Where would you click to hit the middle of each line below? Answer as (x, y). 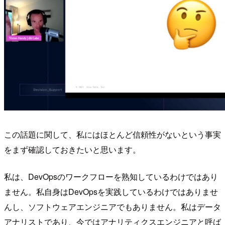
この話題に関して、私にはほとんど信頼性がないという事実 (113, 135)
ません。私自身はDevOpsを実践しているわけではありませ (111, 192)
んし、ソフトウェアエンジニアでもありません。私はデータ (113, 207)
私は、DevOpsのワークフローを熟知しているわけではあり (111, 177)
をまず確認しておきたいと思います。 (72, 150)
